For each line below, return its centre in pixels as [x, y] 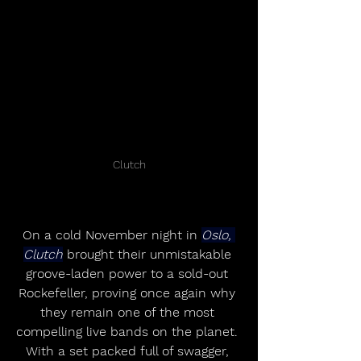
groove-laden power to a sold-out [129, 274]
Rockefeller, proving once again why [129, 293]
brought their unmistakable [149, 255]
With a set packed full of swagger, [129, 351]
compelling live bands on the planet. [129, 332]
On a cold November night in [112, 235]
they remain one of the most [129, 313]
